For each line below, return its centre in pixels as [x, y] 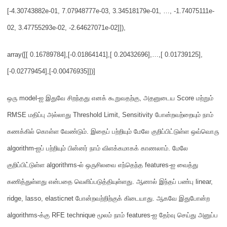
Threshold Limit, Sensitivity [114, 115]
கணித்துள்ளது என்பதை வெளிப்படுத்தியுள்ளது [70, 182]
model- [29, 98]
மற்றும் [205, 98]
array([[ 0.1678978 [34, 54]
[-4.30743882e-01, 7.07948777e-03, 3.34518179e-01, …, [90, 11]
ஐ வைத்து [184, 165]
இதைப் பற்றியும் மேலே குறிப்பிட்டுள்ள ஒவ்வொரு [155, 131]
